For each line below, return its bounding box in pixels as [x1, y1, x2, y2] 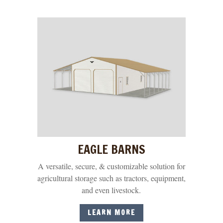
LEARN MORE [87, 208, 135, 218]
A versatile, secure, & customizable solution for [37, 160, 185, 171]
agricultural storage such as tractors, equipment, [37, 172, 186, 183]
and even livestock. [82, 184, 141, 195]
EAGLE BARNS [77, 140, 145, 158]
